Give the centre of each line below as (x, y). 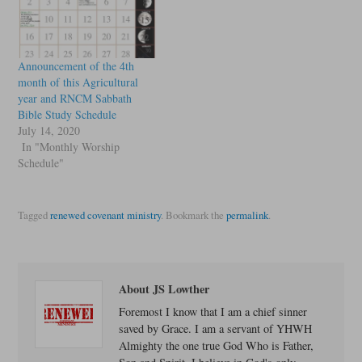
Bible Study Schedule (67, 115)
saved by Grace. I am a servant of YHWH (216, 329)
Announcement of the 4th (76, 66)
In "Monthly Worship (70, 147)
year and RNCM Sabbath (74, 99)
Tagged (34, 215)
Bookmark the (194, 215)
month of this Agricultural (78, 82)
